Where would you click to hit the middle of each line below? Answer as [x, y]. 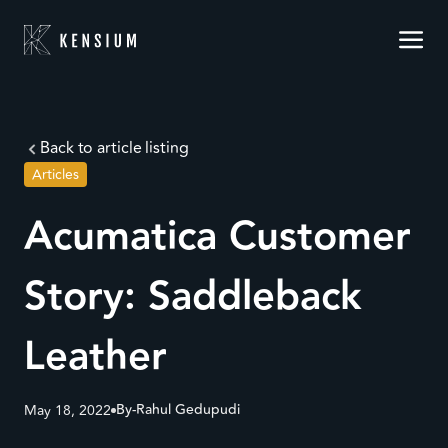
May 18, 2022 [67, 410]
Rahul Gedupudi [188, 410]
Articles [55, 174]
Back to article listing [114, 148]
